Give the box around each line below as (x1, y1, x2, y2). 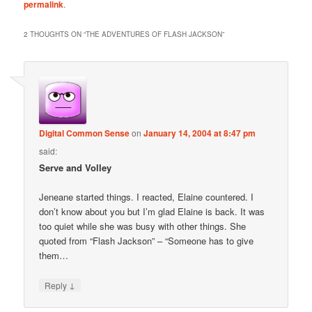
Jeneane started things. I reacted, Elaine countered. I (39, 190, 254, 204)
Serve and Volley (39, 161, 112, 175)
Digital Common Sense (39, 127, 130, 140)
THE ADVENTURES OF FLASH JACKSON (86, 29, 223, 40)
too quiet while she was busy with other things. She (39, 219, 247, 233)
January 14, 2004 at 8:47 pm (143, 127, 256, 140)
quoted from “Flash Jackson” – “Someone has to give (39, 234, 254, 248)
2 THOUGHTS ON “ (24, 29, 86, 40)
